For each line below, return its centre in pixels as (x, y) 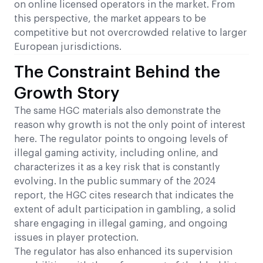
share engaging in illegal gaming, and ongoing (121, 224)
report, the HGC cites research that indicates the (124, 196)
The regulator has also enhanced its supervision (123, 252)
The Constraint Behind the (117, 73)
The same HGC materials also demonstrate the (117, 111)
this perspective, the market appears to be (110, 19)
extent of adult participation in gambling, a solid (125, 210)
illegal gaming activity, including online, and (116, 154)
